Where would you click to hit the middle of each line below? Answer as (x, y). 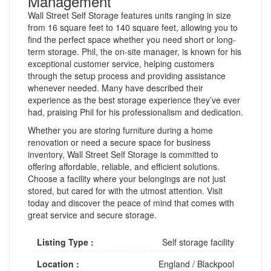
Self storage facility (198, 242)
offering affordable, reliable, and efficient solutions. (124, 166)
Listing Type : (65, 242)
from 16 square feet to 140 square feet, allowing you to (133, 27)
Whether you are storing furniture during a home (120, 130)
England (174, 263)
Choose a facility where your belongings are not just (127, 178)
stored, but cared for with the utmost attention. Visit (125, 190)
